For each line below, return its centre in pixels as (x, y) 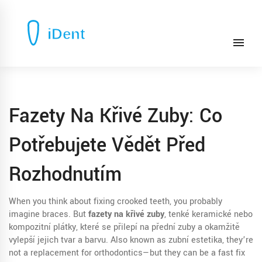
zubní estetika (195, 240)
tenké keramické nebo (211, 214)
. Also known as (137, 240)
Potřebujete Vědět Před (107, 145)
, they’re (238, 240)
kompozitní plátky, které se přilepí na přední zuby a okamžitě (124, 227)
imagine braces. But (49, 214)
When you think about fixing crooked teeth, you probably (116, 201)
